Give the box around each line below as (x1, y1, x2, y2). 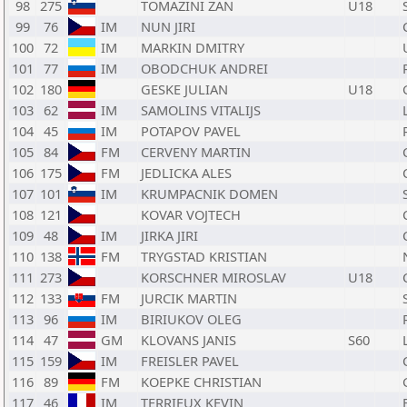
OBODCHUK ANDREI (141, 59, 268, 77)
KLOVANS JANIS (141, 331, 236, 349)
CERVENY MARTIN (141, 143, 251, 161)
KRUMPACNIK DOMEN (141, 184, 278, 203)
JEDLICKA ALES (141, 164, 232, 182)
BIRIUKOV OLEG (141, 310, 242, 328)
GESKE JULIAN (141, 80, 228, 98)
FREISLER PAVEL (141, 352, 239, 370)
